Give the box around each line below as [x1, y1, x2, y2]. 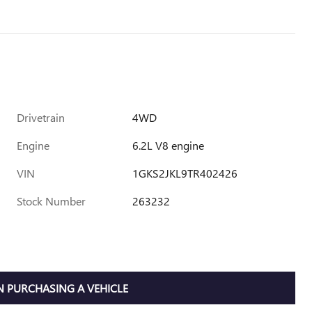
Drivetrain [17, 109, 65, 125]
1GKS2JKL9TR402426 [132, 165, 238, 180]
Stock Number [17, 193, 86, 208]
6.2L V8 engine [132, 137, 205, 153]
